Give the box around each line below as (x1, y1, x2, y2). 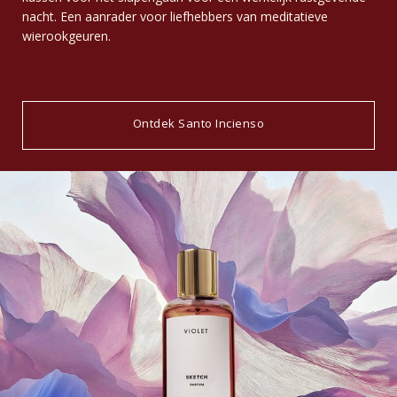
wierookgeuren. (22, 27, 111, 44)
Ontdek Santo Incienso (132, 114, 265, 131)
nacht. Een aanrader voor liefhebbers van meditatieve (22, 7, 328, 25)
